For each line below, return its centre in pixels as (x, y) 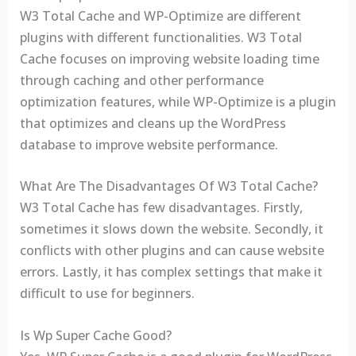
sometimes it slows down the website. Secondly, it (171, 229)
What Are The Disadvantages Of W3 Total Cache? (168, 186)
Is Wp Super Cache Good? (95, 335)
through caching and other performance (141, 80)
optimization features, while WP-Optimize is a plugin (178, 101)
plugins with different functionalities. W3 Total (161, 37)
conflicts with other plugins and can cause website (172, 251)
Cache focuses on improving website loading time (169, 58)
